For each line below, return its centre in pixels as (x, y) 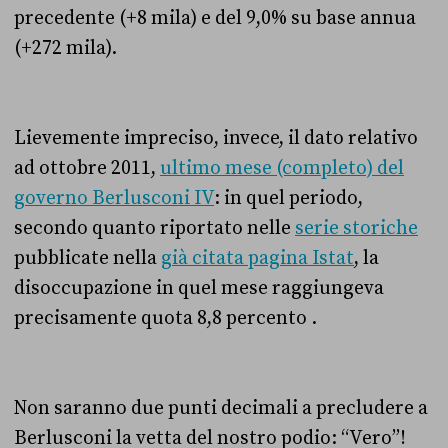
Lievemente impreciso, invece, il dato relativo (216, 138)
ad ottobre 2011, (87, 168)
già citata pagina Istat (257, 258)
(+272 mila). (65, 48)
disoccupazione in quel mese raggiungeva (199, 288)
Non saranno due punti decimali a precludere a (221, 408)
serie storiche (356, 228)
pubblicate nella (87, 258)
